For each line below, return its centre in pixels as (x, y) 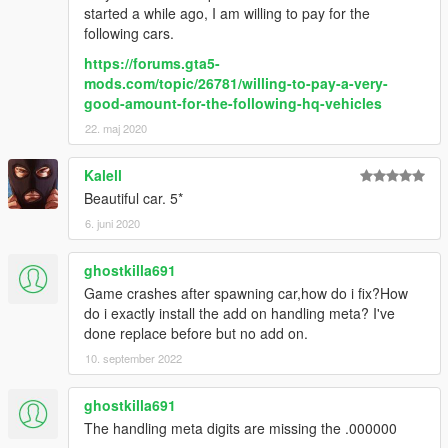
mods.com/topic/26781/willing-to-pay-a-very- (236, 82)
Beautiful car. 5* (133, 197)
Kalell (103, 174)
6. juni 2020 (112, 222)
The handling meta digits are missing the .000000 (240, 427)
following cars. (129, 32)
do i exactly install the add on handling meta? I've (239, 312)
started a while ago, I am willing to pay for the (227, 12)
